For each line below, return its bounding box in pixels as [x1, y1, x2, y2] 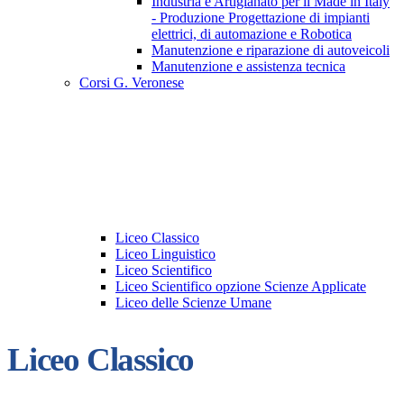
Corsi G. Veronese [79, 75, 184, 91]
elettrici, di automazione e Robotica [151, 26, 352, 42]
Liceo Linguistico [115, 246, 216, 262]
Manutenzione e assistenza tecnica [151, 59, 345, 75]
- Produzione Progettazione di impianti [151, 10, 370, 26]
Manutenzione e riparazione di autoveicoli [151, 42, 390, 59]
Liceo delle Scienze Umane [115, 295, 271, 311]
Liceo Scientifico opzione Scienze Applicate [115, 279, 366, 295]
